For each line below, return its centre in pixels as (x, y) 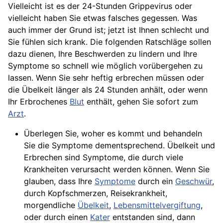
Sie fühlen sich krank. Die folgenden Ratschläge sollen (110, 42)
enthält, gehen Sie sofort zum (141, 102)
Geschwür (194, 181)
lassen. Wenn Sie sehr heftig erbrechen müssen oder (106, 78)
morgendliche (51, 205)
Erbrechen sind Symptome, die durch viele (104, 157)
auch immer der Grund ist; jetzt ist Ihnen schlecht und (109, 30)
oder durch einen (57, 217)
